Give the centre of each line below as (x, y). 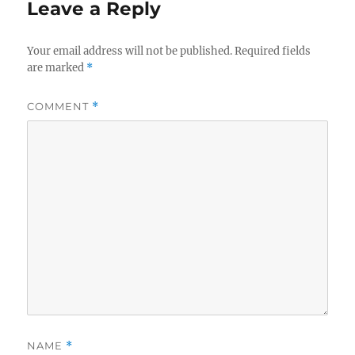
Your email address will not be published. (130, 51)
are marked (57, 67)
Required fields (273, 51)
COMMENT (60, 106)
